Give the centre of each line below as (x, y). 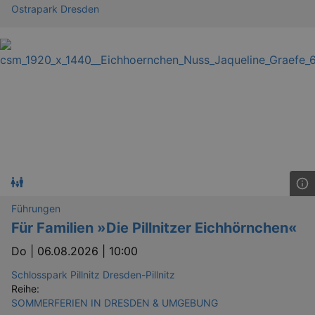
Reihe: (25, 288)
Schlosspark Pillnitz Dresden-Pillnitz (93, 274)
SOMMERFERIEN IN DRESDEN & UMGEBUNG (115, 302)
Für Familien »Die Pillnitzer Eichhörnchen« (154, 227)
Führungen (36, 208)
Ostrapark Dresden (55, 8)
